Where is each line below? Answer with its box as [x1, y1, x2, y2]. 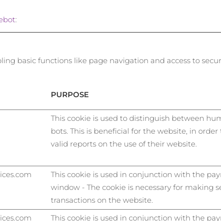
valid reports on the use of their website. [51, 139, 197, 148]
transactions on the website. [51, 195, 153, 205]
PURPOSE [51, 90, 89, 99]
